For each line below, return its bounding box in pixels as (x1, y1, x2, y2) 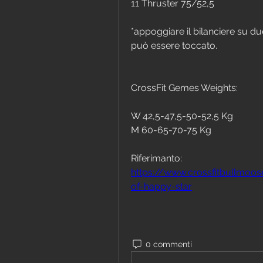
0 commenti (146, 239, 192, 249)
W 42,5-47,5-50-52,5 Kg (131, 110, 233, 122)
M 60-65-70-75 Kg (131, 124, 211, 136)
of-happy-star (131, 181, 192, 193)
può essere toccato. (131, 40, 217, 52)
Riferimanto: (131, 153, 182, 164)
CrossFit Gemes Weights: (131, 82, 238, 94)
